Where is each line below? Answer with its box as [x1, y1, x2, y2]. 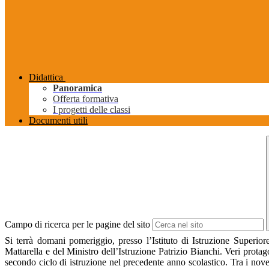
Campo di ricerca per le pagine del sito [5, 219, 150, 230]
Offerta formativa [53, 94, 118, 104]
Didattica [29, 72, 63, 83]
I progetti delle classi [53, 104, 130, 115]
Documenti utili [29, 115, 88, 126]
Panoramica [53, 83, 102, 94]
